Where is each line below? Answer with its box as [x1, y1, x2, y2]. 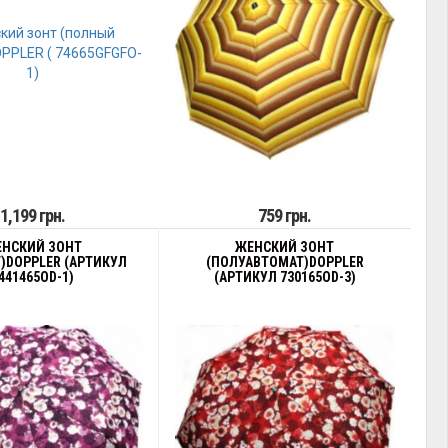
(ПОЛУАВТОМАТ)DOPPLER [205, 254, 364, 270]
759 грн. [258, 205, 312, 226]
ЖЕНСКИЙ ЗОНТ [235, 239, 335, 255]
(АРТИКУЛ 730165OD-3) [213, 269, 356, 285]
